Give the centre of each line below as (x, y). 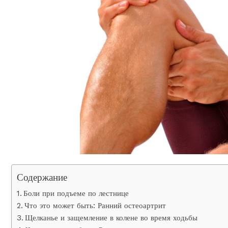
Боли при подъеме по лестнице (76, 194)
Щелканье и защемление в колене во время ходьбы (111, 218)
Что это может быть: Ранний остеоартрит (95, 206)
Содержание (42, 178)
